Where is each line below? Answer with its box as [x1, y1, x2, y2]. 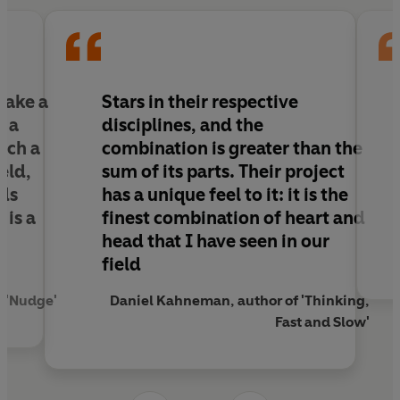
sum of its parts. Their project [102, 160, 345, 182]
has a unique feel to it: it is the [102, 183, 348, 205]
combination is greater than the [102, 137, 362, 159]
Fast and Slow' [275, 313, 370, 331]
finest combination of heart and [102, 206, 365, 229]
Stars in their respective [102, 90, 298, 112]
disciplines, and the [102, 113, 263, 136]
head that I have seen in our [102, 229, 329, 252]
